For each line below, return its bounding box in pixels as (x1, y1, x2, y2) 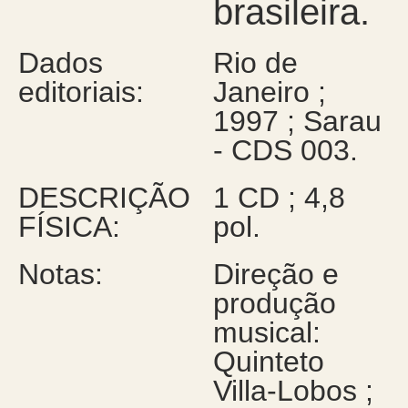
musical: (212, 316, 321, 349)
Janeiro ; (212, 76, 326, 108)
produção (212, 287, 336, 320)
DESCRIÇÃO (17, 181, 190, 214)
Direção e (212, 258, 339, 291)
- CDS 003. (212, 134, 358, 167)
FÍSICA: (17, 210, 120, 243)
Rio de (212, 46, 298, 79)
